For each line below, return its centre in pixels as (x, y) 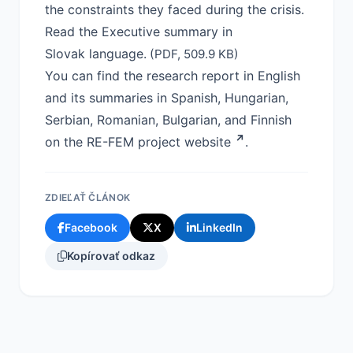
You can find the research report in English (173, 76)
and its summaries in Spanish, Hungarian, (167, 98)
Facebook (91, 227)
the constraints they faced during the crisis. (175, 9)
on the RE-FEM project (115, 142)
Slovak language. (96, 54)
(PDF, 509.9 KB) (193, 54)
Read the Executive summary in (139, 32)
